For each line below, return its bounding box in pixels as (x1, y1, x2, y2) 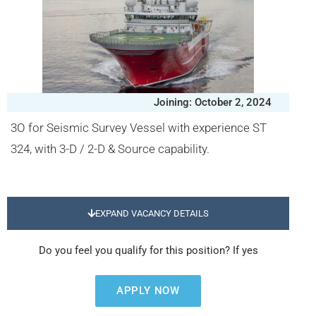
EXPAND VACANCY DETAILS (95, 208, 209, 219)
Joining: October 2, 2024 (154, 96, 272, 109)
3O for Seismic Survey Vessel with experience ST (11, 121, 267, 135)
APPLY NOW (116, 284, 181, 297)
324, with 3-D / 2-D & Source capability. (11, 142, 209, 156)
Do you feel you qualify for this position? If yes (38, 244, 258, 257)
